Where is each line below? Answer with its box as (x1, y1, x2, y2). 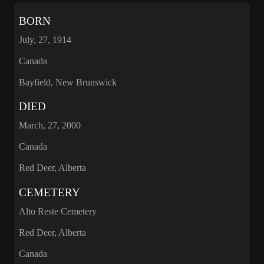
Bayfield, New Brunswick (19, 77, 117, 87)
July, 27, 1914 (19, 34, 71, 45)
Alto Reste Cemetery (19, 206, 97, 216)
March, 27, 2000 (19, 120, 81, 131)
